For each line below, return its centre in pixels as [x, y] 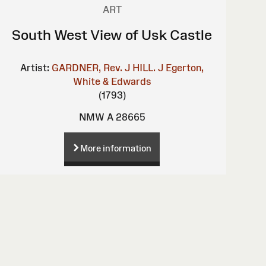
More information [116, 148]
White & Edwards [112, 81]
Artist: [35, 67]
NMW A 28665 [112, 117]
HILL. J [148, 67]
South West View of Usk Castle [112, 34]
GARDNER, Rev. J [91, 67]
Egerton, [185, 67]
